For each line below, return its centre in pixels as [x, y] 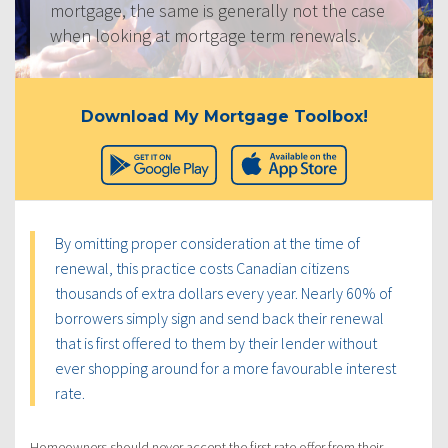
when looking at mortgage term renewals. [205, 35]
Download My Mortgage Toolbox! [224, 116]
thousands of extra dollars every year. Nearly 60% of [223, 292]
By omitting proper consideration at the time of [207, 242]
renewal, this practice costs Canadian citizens [202, 267]
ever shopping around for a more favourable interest [225, 367]
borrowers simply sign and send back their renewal [219, 317]
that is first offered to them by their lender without [216, 342]
